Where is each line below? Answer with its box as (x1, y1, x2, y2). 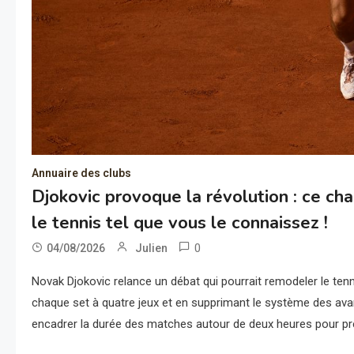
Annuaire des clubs (32, 166, 131, 179)
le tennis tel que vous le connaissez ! (32, 210, 328, 235)
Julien (135, 241, 168, 254)
